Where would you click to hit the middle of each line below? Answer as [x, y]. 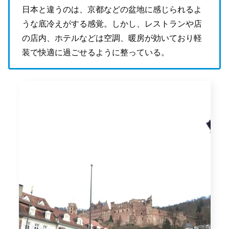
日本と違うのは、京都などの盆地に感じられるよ [112, 9]
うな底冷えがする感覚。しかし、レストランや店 [112, 24]
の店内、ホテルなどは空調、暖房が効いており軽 [112, 38]
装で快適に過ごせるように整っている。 [96, 52]
